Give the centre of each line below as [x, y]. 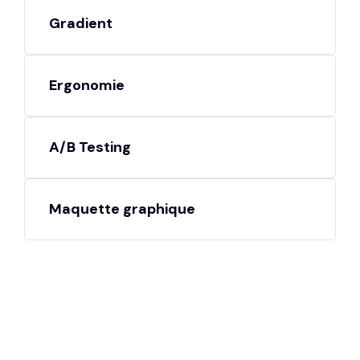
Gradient [81, 23]
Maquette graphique [122, 209]
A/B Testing [90, 147]
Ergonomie [87, 85]
